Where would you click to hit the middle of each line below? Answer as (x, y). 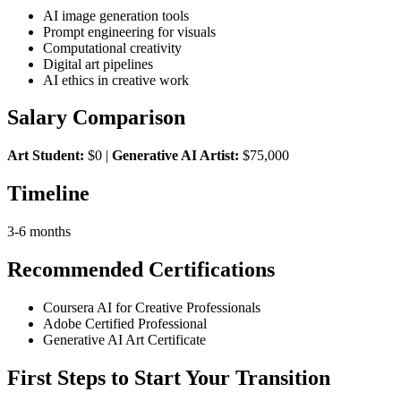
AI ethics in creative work (116, 80)
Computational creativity (112, 47)
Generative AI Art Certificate (124, 339)
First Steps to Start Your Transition (169, 377)
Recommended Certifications (141, 270)
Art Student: (46, 156)
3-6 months (39, 232)
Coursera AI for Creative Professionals (152, 307)
